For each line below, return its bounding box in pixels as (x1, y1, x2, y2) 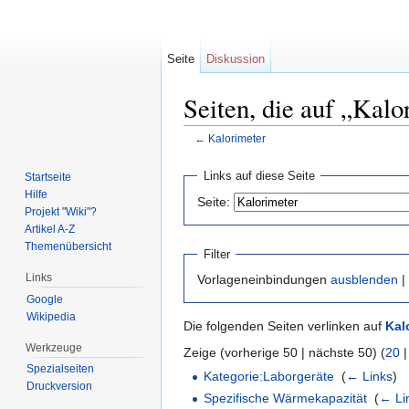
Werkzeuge (25, 341, 82, 354)
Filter (203, 246, 230, 261)
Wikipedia (26, 309, 76, 323)
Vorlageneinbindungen (197, 272, 330, 288)
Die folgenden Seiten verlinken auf (184, 319, 385, 334)
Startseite (25, 170, 72, 184)
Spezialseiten (26, 362, 94, 376)
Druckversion (26, 380, 92, 393)
